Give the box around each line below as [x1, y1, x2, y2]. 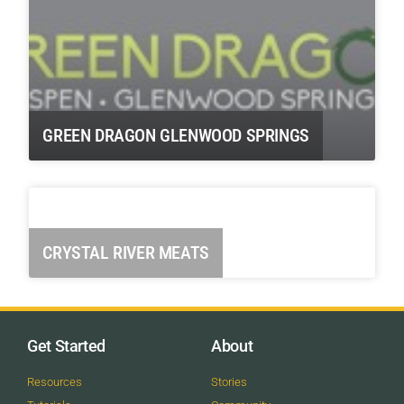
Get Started [27, 336, 106, 356]
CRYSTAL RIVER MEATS [42, 241, 209, 263]
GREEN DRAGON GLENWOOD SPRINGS [42, 124, 309, 146]
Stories [211, 375, 247, 390]
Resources [27, 375, 82, 390]
